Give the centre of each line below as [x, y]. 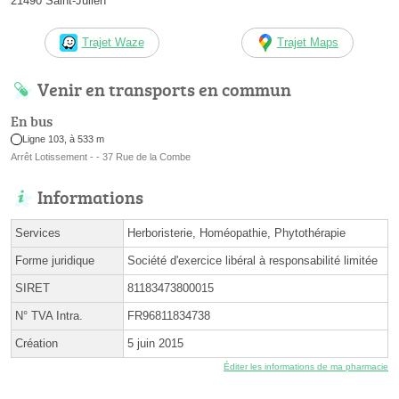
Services [38, 233]
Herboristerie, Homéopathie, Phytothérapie [236, 233]
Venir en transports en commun [164, 90]
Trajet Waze [113, 43]
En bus [32, 122]
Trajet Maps [308, 43]
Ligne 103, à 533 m [64, 139]
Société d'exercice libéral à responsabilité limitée [252, 261]
